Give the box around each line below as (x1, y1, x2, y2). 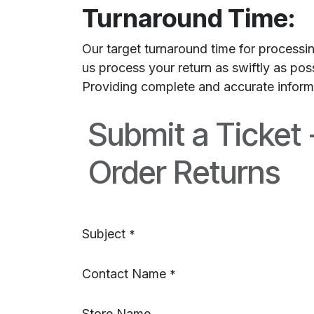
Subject (82, 226, 125, 241)
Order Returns (88, 153, 280, 191)
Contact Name (82, 266, 166, 281)
